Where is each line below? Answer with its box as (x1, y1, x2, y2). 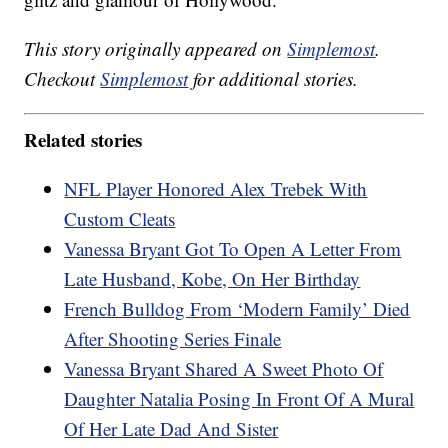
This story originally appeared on (24, 36, 288, 62)
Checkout (24, 66, 101, 92)
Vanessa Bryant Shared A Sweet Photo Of (64, 355, 384, 381)
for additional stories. (188, 66, 359, 92)
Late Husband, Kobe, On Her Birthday (64, 265, 361, 291)
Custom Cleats (64, 205, 176, 231)
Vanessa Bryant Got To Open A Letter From (64, 235, 402, 261)
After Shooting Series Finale (64, 325, 282, 351)
